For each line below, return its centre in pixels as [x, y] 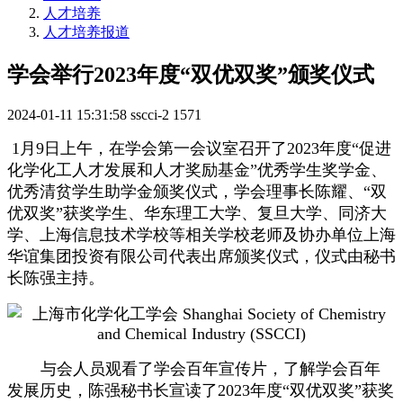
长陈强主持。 [56, 278]
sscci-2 [150, 114]
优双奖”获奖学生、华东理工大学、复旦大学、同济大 [197, 213]
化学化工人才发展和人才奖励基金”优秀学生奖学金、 [197, 170]
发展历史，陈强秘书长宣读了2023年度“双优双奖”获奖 [201, 390]
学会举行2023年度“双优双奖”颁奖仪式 [191, 74]
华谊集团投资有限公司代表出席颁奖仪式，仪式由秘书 [201, 256]
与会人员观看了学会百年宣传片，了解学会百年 [210, 368]
